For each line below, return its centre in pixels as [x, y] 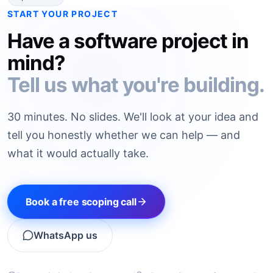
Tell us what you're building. [136, 84]
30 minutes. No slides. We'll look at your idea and [133, 116]
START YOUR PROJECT [63, 13]
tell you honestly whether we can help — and [124, 135]
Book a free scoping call [81, 201]
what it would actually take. [78, 153]
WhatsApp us [66, 236]
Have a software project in [128, 41]
